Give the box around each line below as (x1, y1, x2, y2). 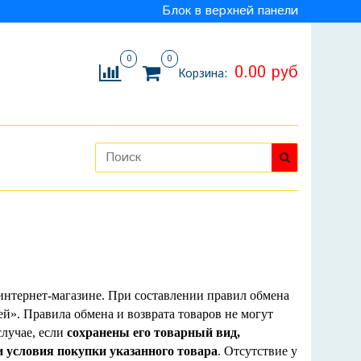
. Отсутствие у (218, 343, 297, 358)
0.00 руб (234, 61, 298, 85)
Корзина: (178, 66, 231, 83)
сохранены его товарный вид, (67, 325, 240, 339)
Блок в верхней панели (162, 2, 298, 20)
